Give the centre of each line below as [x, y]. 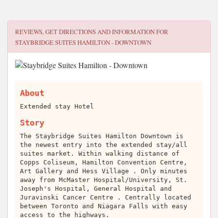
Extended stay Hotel [57, 106]
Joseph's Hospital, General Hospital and [96, 189]
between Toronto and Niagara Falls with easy [104, 206]
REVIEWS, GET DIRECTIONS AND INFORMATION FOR [92, 32]
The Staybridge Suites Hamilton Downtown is [102, 136]
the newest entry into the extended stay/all [104, 145]
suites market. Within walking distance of [100, 154]
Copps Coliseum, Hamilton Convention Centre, [104, 162]
